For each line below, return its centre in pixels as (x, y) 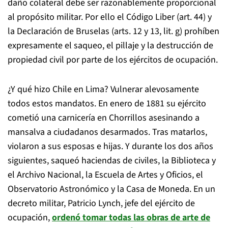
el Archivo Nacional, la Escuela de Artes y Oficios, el (105, 175)
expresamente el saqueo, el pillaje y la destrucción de (110, 46)
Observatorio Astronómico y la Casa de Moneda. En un (111, 189)
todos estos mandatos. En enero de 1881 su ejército (107, 104)
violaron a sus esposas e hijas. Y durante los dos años (110, 146)
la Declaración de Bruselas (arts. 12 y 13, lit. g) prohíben (113, 31)
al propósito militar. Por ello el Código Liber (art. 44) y (110, 17)
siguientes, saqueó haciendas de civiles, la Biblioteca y (112, 161)
